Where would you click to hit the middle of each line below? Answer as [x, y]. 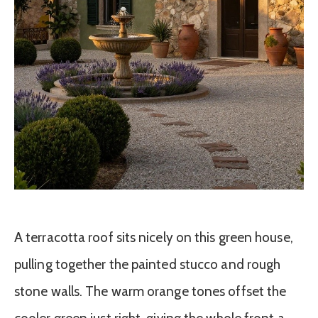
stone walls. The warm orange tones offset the [150, 291]
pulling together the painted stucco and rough [148, 264]
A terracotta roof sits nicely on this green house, [154, 237]
